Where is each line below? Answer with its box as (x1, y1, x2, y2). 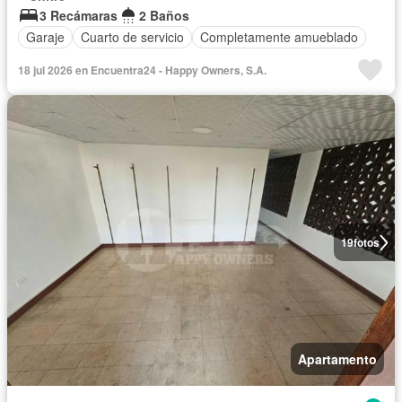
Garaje (26, 28, 65, 47)
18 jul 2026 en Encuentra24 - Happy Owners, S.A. (18, 61, 267, 78)
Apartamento (298, 350, 377, 369)
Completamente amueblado (200, 28, 358, 47)
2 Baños (139, 5, 189, 24)
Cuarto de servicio (81, 28, 184, 47)
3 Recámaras (39, 5, 118, 24)
